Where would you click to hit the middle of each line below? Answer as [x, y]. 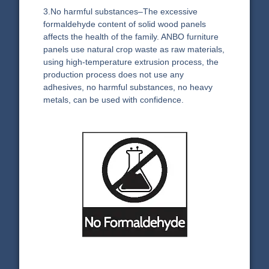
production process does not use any [114, 75]
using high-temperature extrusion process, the [131, 62]
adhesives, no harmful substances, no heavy [128, 87]
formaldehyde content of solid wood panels [125, 24]
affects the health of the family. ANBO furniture [131, 37]
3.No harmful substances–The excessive [121, 12]
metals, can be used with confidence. [114, 100]
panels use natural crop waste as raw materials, [134, 50]
